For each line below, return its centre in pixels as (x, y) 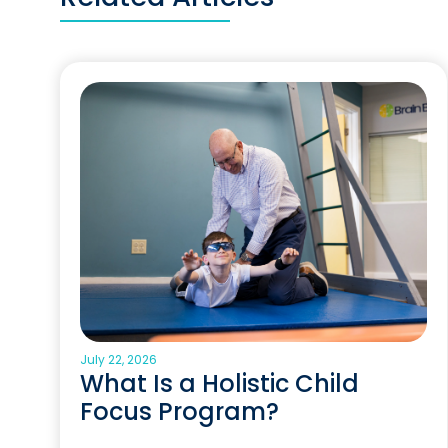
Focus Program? (179, 411)
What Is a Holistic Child (219, 383)
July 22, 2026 (118, 359)
